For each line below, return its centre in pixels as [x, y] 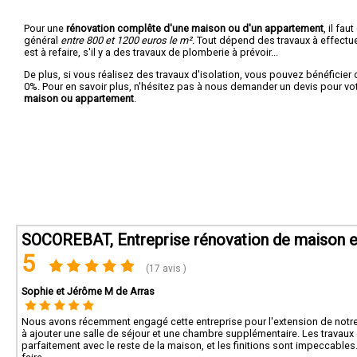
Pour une [45, 28]
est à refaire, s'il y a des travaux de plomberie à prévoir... [151, 52]
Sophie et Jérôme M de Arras [88, 291]
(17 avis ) [165, 269]
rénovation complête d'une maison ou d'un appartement [195, 28]
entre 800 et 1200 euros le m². [127, 40]
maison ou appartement [79, 98]
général [42, 40]
